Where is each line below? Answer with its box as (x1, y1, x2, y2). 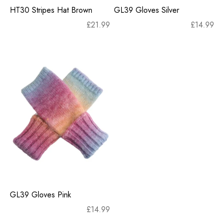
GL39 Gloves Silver (114, 4, 179, 16)
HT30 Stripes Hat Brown (10, 4, 92, 16)
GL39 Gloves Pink (10, 189, 71, 200)
